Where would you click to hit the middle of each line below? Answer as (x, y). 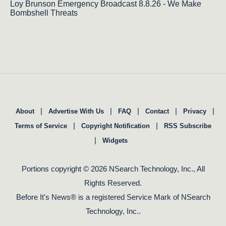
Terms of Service (41, 126)
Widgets (115, 140)
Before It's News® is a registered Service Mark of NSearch (113, 197)
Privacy (195, 111)
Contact (157, 111)
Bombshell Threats (44, 13)
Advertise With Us (76, 111)
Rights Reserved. (113, 183)
